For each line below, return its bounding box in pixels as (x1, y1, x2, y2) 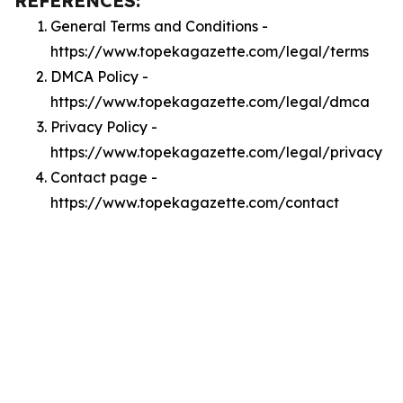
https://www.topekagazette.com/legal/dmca (50, 93, 370, 111)
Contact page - (50, 168, 157, 186)
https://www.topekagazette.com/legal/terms (50, 42, 369, 60)
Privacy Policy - (50, 118, 157, 136)
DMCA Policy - (50, 67, 148, 85)
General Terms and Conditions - (50, 17, 268, 35)
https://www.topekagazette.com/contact (50, 193, 339, 211)
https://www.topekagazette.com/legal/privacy (50, 143, 382, 161)
